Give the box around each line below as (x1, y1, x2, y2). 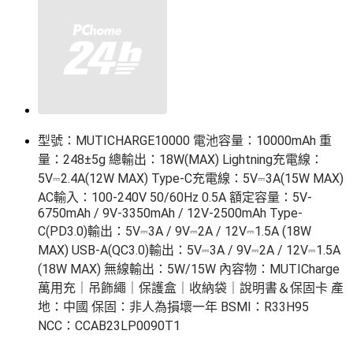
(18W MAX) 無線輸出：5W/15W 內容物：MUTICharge (38, 262, 343, 277)
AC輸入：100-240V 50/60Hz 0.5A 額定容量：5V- (38, 190, 312, 206)
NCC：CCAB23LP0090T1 (38, 318, 180, 334)
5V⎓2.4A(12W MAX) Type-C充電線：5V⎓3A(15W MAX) (38, 171, 347, 187)
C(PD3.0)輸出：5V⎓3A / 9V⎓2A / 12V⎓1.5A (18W (38, 224, 314, 240)
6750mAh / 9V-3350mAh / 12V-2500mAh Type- (38, 206, 303, 221)
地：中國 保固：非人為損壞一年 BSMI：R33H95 (38, 299, 312, 315)
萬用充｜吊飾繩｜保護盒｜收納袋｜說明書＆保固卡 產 (38, 281, 344, 296)
